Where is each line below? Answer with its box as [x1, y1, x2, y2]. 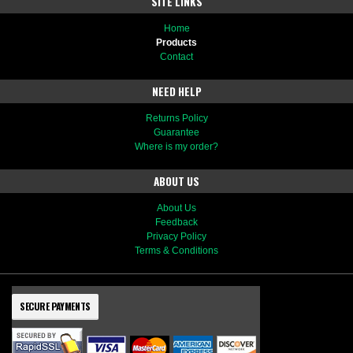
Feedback [155, 217, 198, 228]
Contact [160, 51, 193, 62]
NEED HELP [151, 84, 202, 99]
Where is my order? [135, 141, 218, 152]
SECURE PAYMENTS [20, 299, 91, 313]
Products [156, 37, 197, 48]
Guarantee [154, 127, 199, 138]
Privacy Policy [147, 231, 206, 242]
